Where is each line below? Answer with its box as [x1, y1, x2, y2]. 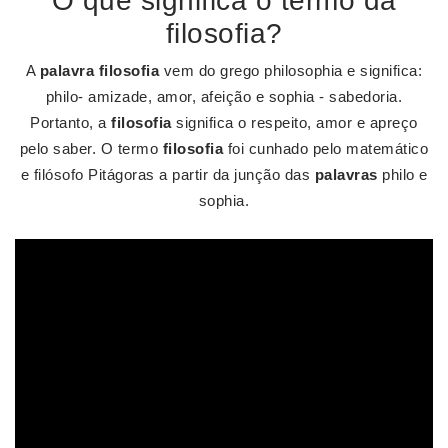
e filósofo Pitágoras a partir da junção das [20, 166, 315, 183]
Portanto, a [30, 114, 112, 131]
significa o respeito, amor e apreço [171, 114, 418, 131]
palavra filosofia [39, 62, 160, 79]
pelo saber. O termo [19, 140, 163, 157]
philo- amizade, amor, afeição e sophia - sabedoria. [45, 88, 403, 105]
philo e [377, 166, 428, 183]
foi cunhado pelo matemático [223, 140, 429, 157]
